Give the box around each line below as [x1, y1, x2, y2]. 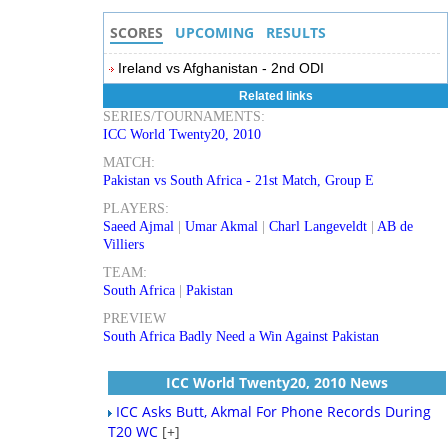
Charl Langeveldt [269, 219, 368, 234]
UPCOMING [175, 23, 255, 42]
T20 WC [108, 422, 159, 441]
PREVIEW [103, 311, 167, 326]
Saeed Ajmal [103, 219, 175, 234]
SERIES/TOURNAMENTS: [103, 109, 266, 124]
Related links [238, 89, 313, 103]
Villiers [103, 237, 145, 252]
